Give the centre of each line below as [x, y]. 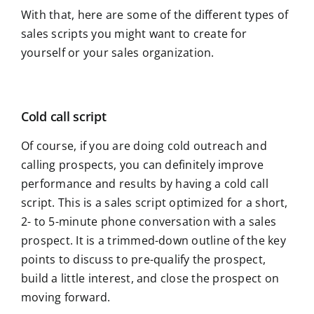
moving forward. [66, 297]
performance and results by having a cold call [145, 183]
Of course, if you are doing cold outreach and [144, 145]
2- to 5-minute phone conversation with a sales [149, 221]
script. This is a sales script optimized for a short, [155, 202]
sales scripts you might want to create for [134, 33]
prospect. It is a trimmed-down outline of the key [153, 240]
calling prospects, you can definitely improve [142, 164]
